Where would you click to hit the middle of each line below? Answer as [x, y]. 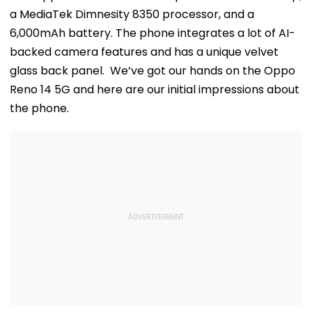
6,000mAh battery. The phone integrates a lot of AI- [153, 33]
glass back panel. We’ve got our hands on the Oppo [153, 70]
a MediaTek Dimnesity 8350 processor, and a [132, 14]
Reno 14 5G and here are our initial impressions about [155, 89]
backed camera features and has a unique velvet [144, 52]
